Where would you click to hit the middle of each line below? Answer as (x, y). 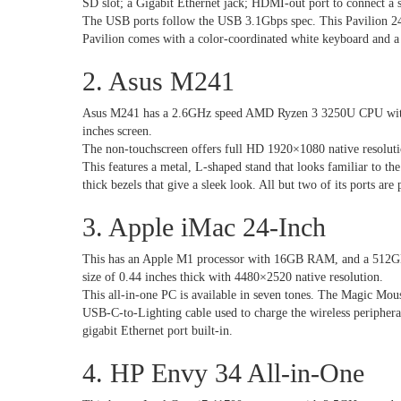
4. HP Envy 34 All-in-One (227, 373)
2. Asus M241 (162, 81)
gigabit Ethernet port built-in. (158, 331)
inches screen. (119, 131)
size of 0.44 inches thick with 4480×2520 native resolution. (235, 277)
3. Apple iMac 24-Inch (204, 227)
